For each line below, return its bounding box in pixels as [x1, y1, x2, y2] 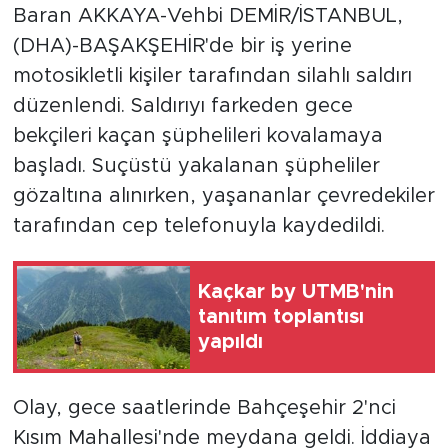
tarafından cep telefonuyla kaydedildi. [12, 216, 385, 237]
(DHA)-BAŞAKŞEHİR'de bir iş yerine [12, 36, 352, 57]
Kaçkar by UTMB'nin [198, 281, 394, 302]
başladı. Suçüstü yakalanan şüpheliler [12, 156, 380, 177]
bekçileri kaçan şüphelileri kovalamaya [12, 126, 383, 147]
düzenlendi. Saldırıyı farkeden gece [12, 96, 353, 117]
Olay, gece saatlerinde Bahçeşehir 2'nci [12, 398, 396, 419]
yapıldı [198, 331, 263, 352]
